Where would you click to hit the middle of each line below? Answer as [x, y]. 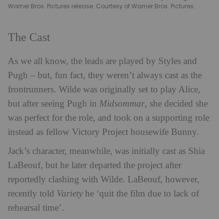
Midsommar [122, 104]
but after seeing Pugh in [54, 104]
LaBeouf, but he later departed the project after [95, 166]
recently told [32, 194]
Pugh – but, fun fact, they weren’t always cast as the [105, 76]
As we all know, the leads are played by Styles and [102, 62]
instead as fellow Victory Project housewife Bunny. [105, 132]
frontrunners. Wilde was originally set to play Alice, [104, 90]
